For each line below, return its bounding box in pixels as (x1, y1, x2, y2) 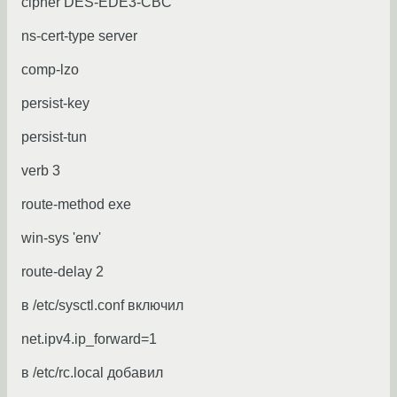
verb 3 (21, 163, 60, 179)
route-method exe (21, 197, 131, 213)
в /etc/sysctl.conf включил (21, 298, 183, 314)
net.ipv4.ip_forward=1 (21, 331, 157, 347)
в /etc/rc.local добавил (21, 365, 163, 381)
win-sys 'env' (21, 230, 101, 246)
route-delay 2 (21, 264, 104, 280)
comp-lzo (21, 62, 79, 78)
